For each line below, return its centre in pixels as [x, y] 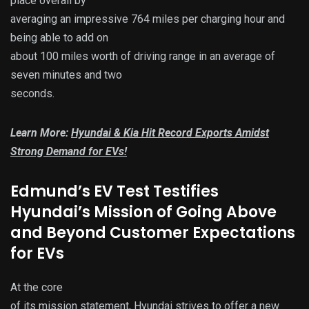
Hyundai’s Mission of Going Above [143, 212]
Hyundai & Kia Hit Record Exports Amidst [170, 132]
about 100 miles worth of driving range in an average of [143, 56]
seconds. [32, 93]
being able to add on [59, 37]
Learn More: [41, 132]
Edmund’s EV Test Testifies [114, 191]
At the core [37, 287]
